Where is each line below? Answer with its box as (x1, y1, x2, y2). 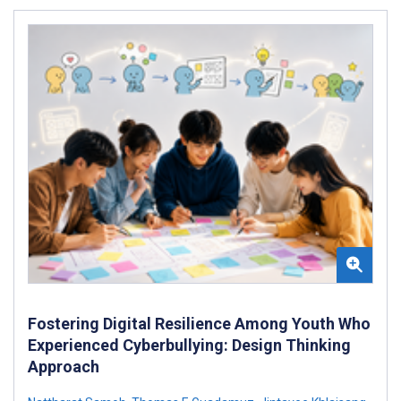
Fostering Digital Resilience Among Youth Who (28, 314, 371, 334)
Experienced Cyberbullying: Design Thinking (28, 336, 351, 355)
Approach (28, 357, 99, 377)
